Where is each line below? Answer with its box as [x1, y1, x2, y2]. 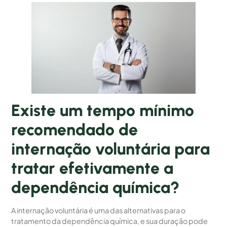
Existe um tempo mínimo [11, 101, 195, 121]
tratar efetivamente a [11, 159, 174, 178]
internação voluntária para [11, 139, 210, 159]
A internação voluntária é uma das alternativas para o [11, 206, 186, 215]
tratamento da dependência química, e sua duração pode [11, 216, 208, 226]
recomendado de [11, 120, 138, 140]
